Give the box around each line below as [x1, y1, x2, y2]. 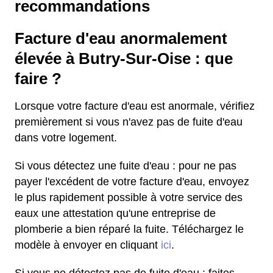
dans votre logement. [15, 132, 117, 144]
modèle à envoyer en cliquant [15, 239, 161, 251]
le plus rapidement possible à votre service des [15, 191, 243, 204]
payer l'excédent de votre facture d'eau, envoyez [15, 175, 249, 188]
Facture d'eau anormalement [15, 30, 227, 47]
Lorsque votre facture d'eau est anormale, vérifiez [15, 100, 255, 112]
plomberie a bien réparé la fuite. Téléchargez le [15, 223, 244, 235]
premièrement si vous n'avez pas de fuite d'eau [15, 116, 243, 128]
